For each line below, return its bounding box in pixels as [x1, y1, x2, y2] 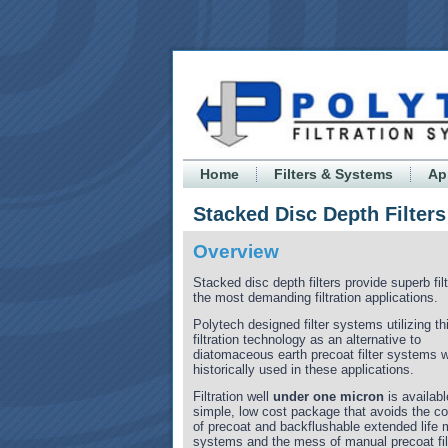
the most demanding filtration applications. [193, 290, 438, 305]
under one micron [273, 389, 384, 404]
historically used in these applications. [193, 362, 414, 377]
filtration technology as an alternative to [193, 332, 421, 347]
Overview [193, 241, 279, 262]
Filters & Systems [274, 166, 393, 182]
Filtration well [193, 389, 273, 404]
